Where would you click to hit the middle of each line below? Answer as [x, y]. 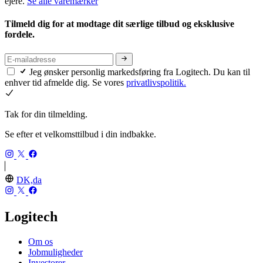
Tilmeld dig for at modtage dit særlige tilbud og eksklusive [119, 24]
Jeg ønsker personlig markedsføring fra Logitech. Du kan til [140, 72]
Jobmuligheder [55, 252]
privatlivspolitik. [156, 82]
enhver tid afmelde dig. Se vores [65, 82]
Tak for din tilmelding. [46, 114]
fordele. [21, 35]
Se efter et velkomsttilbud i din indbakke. [80, 134]
